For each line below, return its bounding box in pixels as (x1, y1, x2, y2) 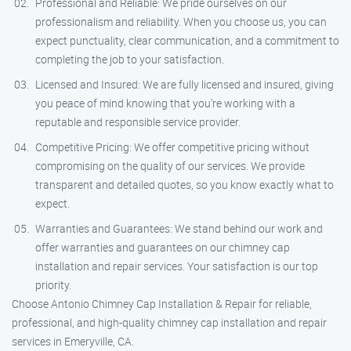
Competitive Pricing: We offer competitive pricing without (35, 139, 309, 154)
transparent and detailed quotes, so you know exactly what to (35, 177, 334, 192)
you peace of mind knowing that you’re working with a (35, 96, 295, 110)
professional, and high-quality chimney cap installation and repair (12, 315, 327, 330)
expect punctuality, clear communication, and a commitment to (35, 33, 339, 48)
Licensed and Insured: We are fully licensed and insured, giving (35, 77, 334, 92)
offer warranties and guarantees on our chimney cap (35, 240, 290, 255)
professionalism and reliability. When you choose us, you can (35, 14, 327, 29)
